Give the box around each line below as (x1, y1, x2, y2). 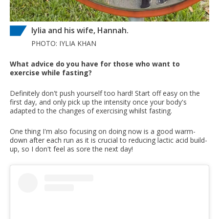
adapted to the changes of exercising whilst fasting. (10, 106, 172, 116)
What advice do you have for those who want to (10, 59, 180, 69)
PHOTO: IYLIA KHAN (31, 39, 96, 48)
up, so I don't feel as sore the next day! (10, 144, 133, 154)
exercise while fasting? (10, 68, 92, 78)
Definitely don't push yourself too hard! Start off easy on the (10, 88, 200, 98)
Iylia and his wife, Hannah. (31, 25, 129, 36)
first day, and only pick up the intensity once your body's (10, 97, 187, 107)
